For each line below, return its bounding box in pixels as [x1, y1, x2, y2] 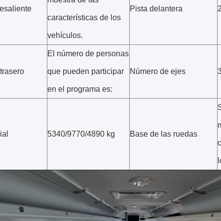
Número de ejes [130, 67, 185, 75]
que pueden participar [47, 67, 124, 75]
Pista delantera [130, 4, 183, 13]
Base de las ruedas [130, 130, 197, 138]
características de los [47, 13, 121, 22]
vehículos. [47, 31, 83, 39]
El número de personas [47, 49, 129, 58]
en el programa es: [47, 85, 112, 93]
